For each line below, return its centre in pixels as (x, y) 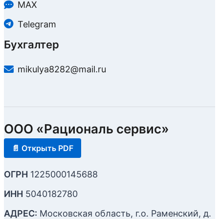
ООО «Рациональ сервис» (87, 129)
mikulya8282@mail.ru (62, 69)
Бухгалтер (32, 45)
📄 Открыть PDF (43, 148)
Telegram (37, 24)
